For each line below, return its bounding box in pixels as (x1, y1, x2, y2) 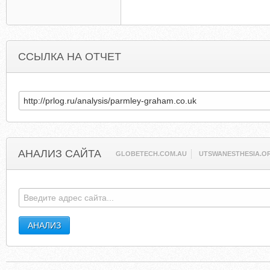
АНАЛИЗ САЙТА (18, 148, 101, 160)
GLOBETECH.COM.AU (116, 150, 187, 157)
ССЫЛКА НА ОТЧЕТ (18, 51, 121, 63)
